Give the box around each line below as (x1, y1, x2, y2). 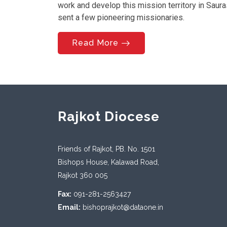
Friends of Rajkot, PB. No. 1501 (58, 145, 155, 153)
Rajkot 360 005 (58, 171, 107, 179)
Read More (72, 38, 119, 48)
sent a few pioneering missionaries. (58, 13, 184, 22)
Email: (58, 203, 81, 211)
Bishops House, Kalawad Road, (58, 158, 159, 166)
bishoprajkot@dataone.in (83, 203, 163, 211)
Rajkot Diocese (58, 109, 160, 124)
